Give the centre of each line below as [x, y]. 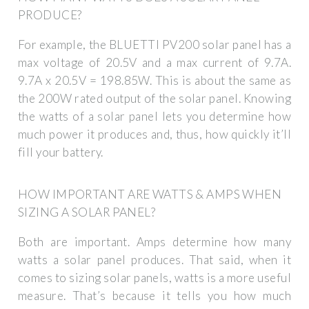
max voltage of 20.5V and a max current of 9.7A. [154, 62]
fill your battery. [61, 152]
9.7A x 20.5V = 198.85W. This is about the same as [154, 80]
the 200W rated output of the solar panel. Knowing [154, 98]
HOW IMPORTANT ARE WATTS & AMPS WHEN [150, 194]
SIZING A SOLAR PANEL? [87, 212]
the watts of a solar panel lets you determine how [154, 116]
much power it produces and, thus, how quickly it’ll [154, 134]
